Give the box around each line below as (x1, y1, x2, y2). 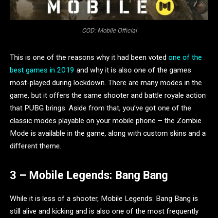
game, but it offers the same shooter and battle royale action (10, 91, 206, 100)
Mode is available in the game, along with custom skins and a (10, 128, 206, 138)
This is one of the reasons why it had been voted (10, 53, 168, 62)
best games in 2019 (10, 65, 74, 74)
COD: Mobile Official (81, 27, 137, 35)
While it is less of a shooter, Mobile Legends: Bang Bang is (10, 194, 198, 203)
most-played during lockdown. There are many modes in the (10, 78, 202, 87)
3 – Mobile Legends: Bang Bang (10, 168, 168, 182)
